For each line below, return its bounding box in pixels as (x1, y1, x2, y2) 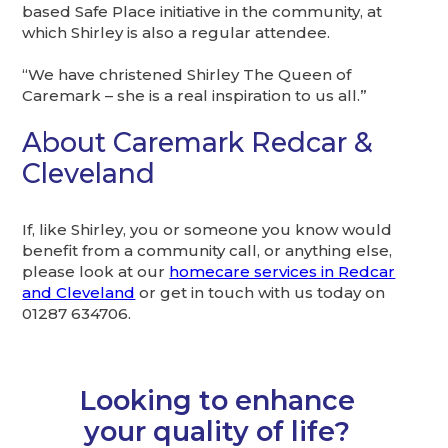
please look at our (22, 261, 170, 281)
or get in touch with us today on (135, 282, 386, 302)
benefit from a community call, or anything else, (22, 240, 393, 260)
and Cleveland (22, 282, 136, 302)
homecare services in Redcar (169, 261, 396, 281)
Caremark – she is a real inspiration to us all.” (22, 85, 368, 105)
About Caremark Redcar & (22, 125, 374, 159)
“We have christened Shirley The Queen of (22, 64, 352, 84)
